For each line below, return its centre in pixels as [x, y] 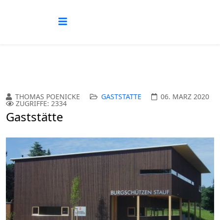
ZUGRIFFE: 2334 [41, 103]
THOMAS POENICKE [48, 96]
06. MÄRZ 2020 [185, 96]
